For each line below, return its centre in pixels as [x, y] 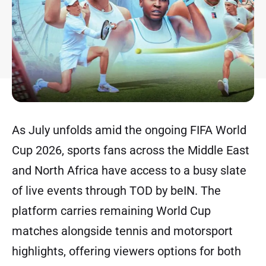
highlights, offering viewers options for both [126, 251]
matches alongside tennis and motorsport [122, 231]
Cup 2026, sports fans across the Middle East [131, 151]
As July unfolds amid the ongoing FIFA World [129, 130]
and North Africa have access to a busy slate [129, 171]
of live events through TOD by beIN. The [116, 191]
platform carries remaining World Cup [111, 211]
